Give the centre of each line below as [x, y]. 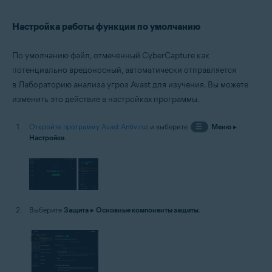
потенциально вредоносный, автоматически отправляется [124, 70]
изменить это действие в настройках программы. [106, 99]
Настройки [47, 137]
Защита [76, 209]
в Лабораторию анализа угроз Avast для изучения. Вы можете [130, 84]
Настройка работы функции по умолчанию [106, 26]
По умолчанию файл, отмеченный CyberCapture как [111, 55]
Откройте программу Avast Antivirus [89, 126]
